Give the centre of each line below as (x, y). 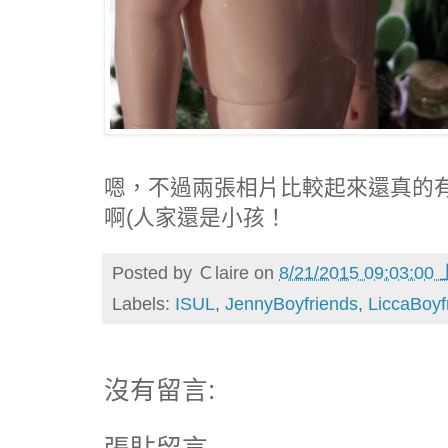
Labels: (143, 304)
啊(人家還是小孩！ (195, 217)
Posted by (154, 272)
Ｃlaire (223, 272)
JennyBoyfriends (291, 304)
